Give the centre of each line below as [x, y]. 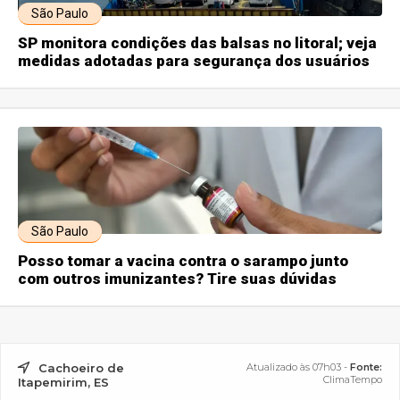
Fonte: [366, 367]
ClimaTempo [352, 380]
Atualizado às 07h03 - [298, 367]
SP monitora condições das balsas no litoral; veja [198, 43]
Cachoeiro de [82, 368]
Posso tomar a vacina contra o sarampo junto [183, 261]
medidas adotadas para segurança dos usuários [194, 61]
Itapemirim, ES [64, 383]
